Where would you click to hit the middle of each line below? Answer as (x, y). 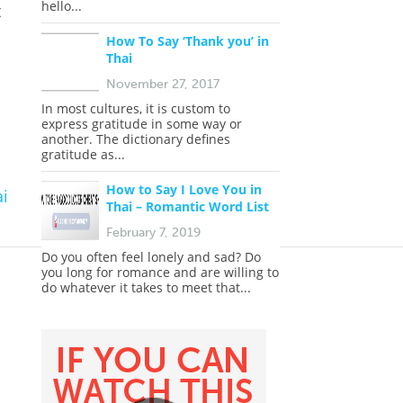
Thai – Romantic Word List (188, 206)
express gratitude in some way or (142, 124)
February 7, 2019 (153, 233)
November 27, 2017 (163, 84)
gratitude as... (83, 154)
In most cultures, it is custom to (136, 108)
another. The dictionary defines (136, 139)
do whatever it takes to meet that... (146, 287)
